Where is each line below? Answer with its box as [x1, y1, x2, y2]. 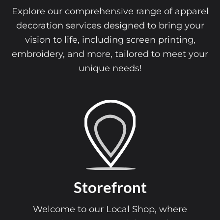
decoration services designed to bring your [16, 19, 204, 31]
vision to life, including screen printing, [25, 33, 195, 45]
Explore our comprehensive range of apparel [11, 5, 209, 17]
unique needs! [78, 62, 142, 74]
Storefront [73, 178, 147, 197]
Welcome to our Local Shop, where [33, 203, 187, 215]
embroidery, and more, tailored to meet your [12, 48, 208, 59]
